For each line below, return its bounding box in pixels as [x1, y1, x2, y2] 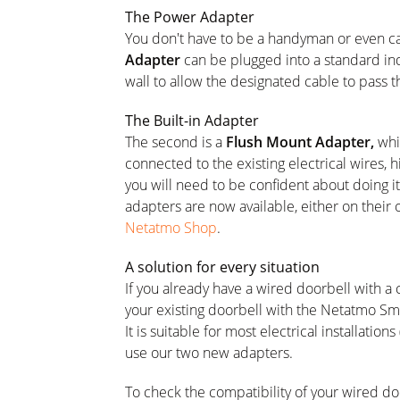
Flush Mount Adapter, [226, 132, 374, 152]
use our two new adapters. [125, 343, 293, 362]
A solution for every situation [125, 257, 320, 277]
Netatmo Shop [125, 218, 217, 237]
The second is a [125, 132, 226, 152]
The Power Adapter [125, 7, 254, 27]
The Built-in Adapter [125, 111, 259, 130]
